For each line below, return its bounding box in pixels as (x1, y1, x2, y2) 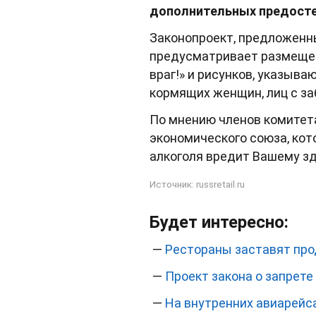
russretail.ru (196, 178, 245, 190)
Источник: (150, 178, 196, 190)
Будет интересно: (150, 212, 288, 233)
